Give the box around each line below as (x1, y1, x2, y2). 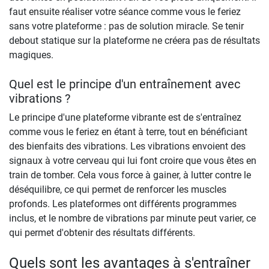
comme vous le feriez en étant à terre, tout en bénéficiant (9, 125, 247, 138)
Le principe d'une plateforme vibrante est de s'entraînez (9, 111, 241, 123)
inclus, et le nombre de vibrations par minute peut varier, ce (9, 212, 256, 224)
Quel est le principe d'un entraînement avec (9, 76, 240, 91)
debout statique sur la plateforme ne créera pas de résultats (9, 34, 260, 46)
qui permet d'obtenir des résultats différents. (9, 226, 195, 238)
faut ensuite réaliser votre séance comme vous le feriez (9, 5, 241, 17)
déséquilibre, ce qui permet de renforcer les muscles (9, 183, 226, 195)
